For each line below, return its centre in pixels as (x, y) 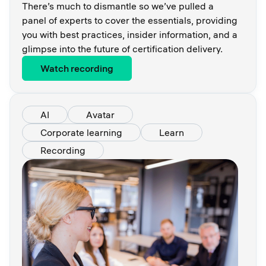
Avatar (100, 114)
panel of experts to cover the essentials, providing (130, 20)
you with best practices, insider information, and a (130, 34)
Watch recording (77, 68)
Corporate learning (81, 132)
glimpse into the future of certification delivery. (122, 48)
